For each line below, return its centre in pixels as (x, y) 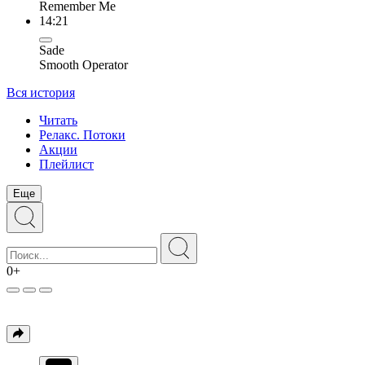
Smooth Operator (84, 65)
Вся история (41, 92)
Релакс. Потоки (82, 135)
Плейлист (66, 164)
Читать (58, 120)
